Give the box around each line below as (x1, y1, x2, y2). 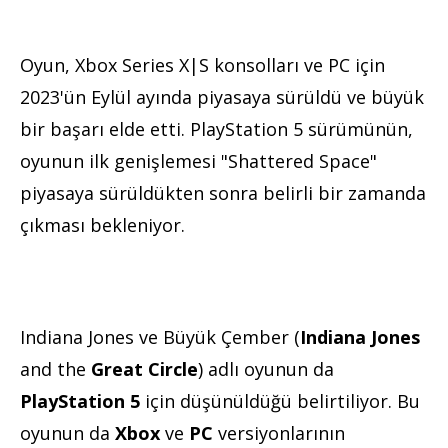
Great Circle (91, 356, 198, 381)
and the (20, 356, 91, 381)
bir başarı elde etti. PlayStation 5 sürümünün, (20, 116, 413, 141)
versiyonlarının (213, 420, 345, 445)
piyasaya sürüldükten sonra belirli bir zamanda (20, 180, 426, 205)
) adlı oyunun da (198, 356, 334, 381)
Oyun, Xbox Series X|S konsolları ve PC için (20, 52, 385, 77)
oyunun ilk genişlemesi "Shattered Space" (20, 148, 377, 173)
